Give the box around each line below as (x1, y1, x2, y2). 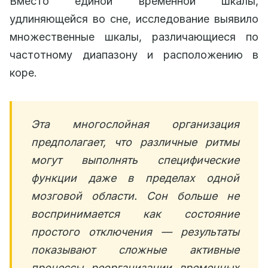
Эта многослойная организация (31, 118, 239, 131)
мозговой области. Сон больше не (31, 190, 239, 203)
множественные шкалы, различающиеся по (10, 31, 258, 44)
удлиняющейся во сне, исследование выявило (10, 13, 258, 26)
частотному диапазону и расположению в (10, 48, 258, 62)
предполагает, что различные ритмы (31, 136, 239, 149)
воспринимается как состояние (31, 208, 239, 221)
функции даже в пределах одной (31, 172, 239, 185)
